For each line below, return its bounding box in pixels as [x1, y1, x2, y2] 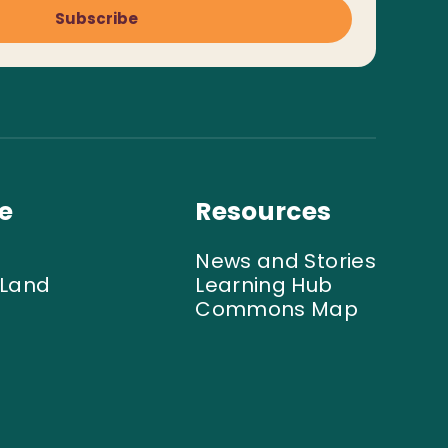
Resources [195, 193, 332, 229]
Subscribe [54, 7, 138, 29]
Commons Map [195, 294, 359, 323]
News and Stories [195, 246, 376, 275]
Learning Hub [195, 270, 333, 299]
